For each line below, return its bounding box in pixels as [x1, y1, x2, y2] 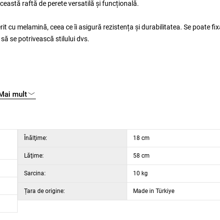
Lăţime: [24, 152, 44, 159]
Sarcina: [24, 170, 46, 177]
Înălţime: [24, 135, 47, 141]
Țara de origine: [24, 188, 65, 194]
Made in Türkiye [133, 188, 174, 194]
